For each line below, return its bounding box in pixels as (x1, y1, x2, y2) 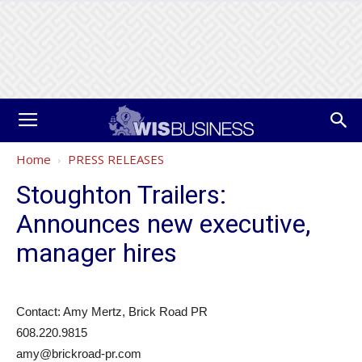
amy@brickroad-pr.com (16, 347, 141, 360)
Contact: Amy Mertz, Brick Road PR (16, 305, 208, 318)
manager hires (16, 238, 177, 268)
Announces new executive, (16, 208, 310, 239)
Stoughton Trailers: (16, 179, 226, 210)
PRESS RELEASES (68, 151, 164, 167)
